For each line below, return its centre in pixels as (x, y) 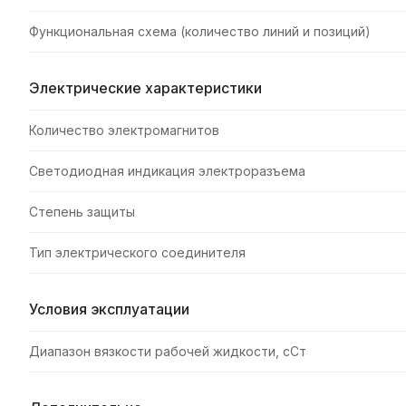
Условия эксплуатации (109, 310)
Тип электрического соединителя (137, 253)
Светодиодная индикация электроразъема (167, 171)
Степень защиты (82, 212)
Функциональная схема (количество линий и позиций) (200, 32)
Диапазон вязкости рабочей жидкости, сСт (168, 352)
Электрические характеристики (145, 89)
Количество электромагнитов (124, 130)
